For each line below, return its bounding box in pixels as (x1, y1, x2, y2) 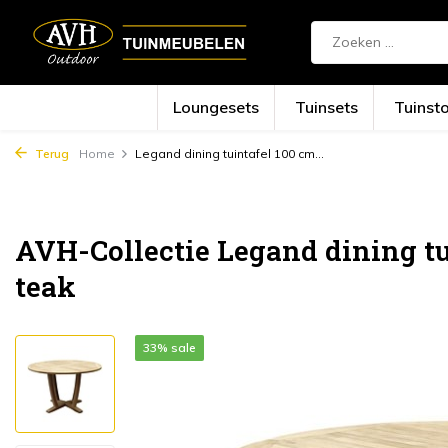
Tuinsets (295, 97, 359, 117)
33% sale (143, 340, 196, 355)
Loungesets (173, 97, 260, 117)
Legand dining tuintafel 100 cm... (135, 146, 324, 161)
